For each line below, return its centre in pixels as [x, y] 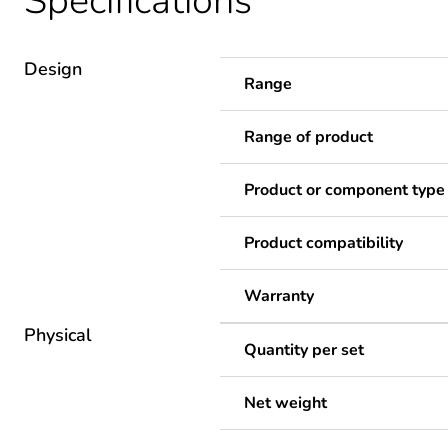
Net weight [285, 403]
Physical [58, 335]
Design [53, 69]
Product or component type [344, 190]
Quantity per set [304, 350]
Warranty [279, 296]
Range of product [308, 137]
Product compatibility [323, 243]
